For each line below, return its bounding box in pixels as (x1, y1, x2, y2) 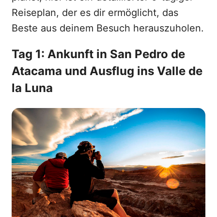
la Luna (12, 81, 53, 95)
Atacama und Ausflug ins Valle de (12, 64, 202, 78)
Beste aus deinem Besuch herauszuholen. (12, 22, 204, 34)
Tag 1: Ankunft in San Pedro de (12, 47, 185, 61)
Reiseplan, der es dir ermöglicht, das (12, 7, 178, 18)
